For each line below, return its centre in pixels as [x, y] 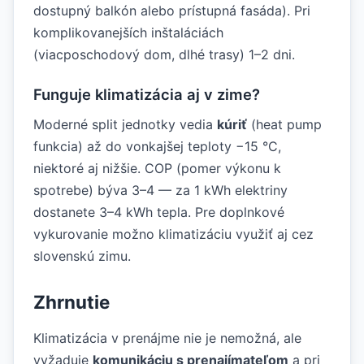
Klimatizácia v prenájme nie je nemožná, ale [167, 338]
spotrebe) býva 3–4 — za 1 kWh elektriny [160, 190]
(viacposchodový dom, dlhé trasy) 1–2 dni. [164, 54]
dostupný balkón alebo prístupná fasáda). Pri [172, 10]
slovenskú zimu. [82, 256]
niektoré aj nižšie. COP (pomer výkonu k [157, 168]
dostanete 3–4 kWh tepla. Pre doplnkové [159, 212]
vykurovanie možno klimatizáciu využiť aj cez [173, 234]
